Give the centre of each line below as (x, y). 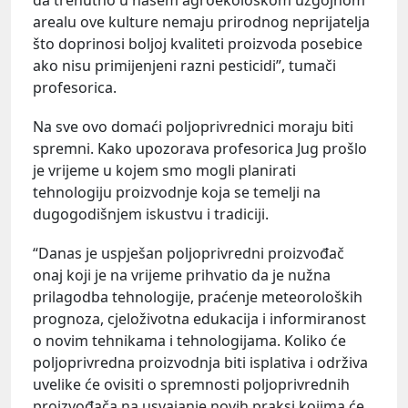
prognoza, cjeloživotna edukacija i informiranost (199, 318)
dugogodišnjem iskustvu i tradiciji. (151, 214)
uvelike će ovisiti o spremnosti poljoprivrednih (191, 384)
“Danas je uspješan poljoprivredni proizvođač (189, 253)
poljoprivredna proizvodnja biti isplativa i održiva (200, 362)
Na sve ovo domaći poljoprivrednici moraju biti (193, 126)
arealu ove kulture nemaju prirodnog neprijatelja (201, 21)
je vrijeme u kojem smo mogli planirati (164, 170)
